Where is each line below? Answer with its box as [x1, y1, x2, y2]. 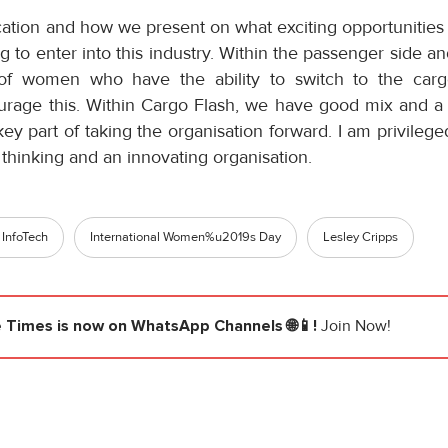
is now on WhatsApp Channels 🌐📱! [53, 316, 321, 337]
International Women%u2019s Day [90, 229, 281, 246]
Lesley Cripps [323, 229, 398, 246]
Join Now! [321, 316, 391, 337]
